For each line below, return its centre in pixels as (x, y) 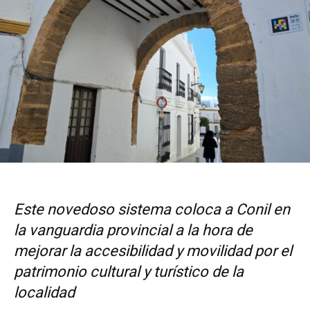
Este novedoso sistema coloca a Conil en (152, 210)
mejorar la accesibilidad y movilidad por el (153, 251)
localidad (44, 293)
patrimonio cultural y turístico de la (129, 272)
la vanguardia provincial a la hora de (133, 230)
